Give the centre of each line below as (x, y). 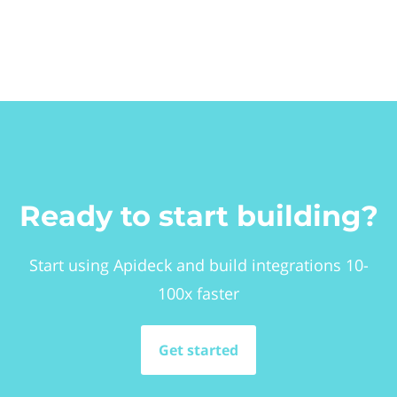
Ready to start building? (198, 216)
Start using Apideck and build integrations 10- (198, 265)
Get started (198, 350)
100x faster (198, 293)
